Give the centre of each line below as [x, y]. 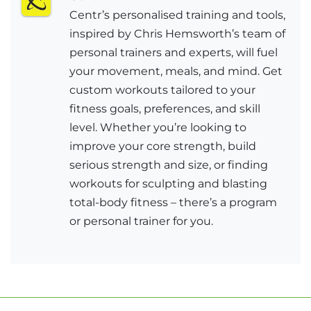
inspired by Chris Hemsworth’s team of [178, 33]
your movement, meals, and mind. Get [176, 71]
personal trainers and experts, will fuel [174, 52]
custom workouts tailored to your [163, 90]
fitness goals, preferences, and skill [165, 108]
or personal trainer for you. [142, 221]
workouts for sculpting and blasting [169, 183]
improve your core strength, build [163, 146]
